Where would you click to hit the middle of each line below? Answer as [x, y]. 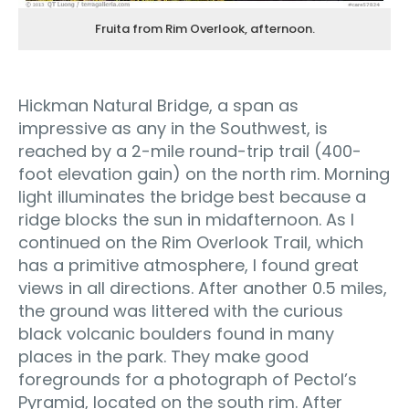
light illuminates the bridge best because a [192, 197]
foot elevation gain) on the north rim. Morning [204, 174]
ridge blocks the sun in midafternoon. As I [186, 220]
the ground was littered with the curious [181, 311]
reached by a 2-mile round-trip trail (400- [190, 151]
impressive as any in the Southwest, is [173, 128]
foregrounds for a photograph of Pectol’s [188, 379]
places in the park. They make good [163, 357]
